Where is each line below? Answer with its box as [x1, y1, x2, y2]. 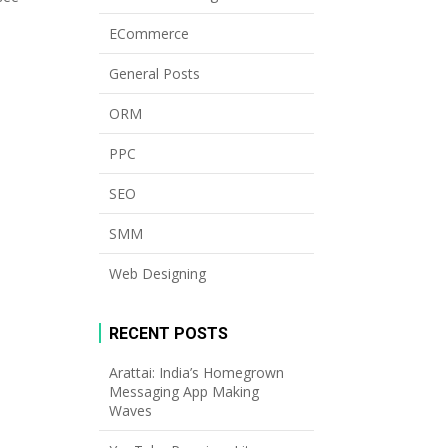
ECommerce [108, 23, 189, 43]
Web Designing [108, 263, 206, 283]
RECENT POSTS [108, 323, 228, 343]
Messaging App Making [108, 381, 259, 401]
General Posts [108, 63, 200, 83]
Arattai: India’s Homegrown [108, 362, 284, 382]
